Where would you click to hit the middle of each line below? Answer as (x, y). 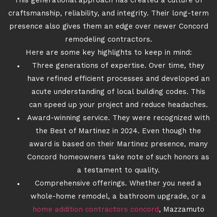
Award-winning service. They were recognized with (118, 118)
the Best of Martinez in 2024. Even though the (118, 132)
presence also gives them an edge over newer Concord (108, 27)
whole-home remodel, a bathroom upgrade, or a (118, 197)
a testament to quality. (118, 171)
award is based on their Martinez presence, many (118, 145)
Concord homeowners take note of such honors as (118, 158)
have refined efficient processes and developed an (118, 79)
